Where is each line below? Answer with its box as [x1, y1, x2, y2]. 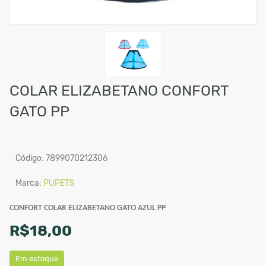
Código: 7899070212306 [15, 153, 107, 164]
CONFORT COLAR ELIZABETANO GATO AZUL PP [9, 204, 166, 213]
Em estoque [15, 254, 58, 264]
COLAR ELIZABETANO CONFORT [9, 82, 228, 100]
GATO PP [9, 103, 69, 121]
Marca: [15, 178, 43, 189]
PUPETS [43, 178, 75, 189]
